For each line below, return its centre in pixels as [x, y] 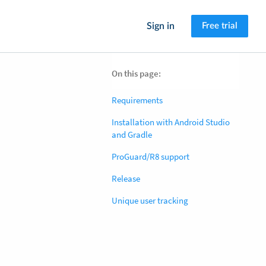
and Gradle [132, 134]
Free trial [220, 26]
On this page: [136, 73]
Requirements [137, 100]
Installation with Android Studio [171, 122]
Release [126, 178]
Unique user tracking [150, 200]
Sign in [161, 26]
